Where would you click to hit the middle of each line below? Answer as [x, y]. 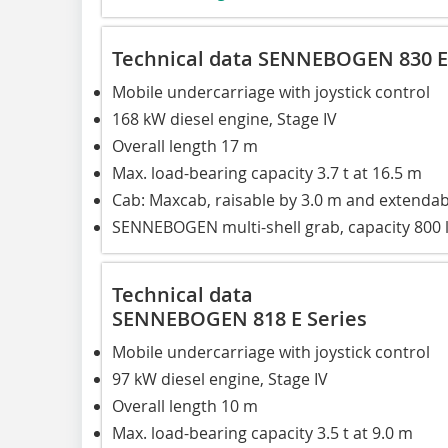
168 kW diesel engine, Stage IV [224, 118]
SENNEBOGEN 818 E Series [239, 318]
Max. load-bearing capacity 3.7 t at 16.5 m [267, 172]
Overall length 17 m [185, 145]
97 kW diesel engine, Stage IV [220, 378]
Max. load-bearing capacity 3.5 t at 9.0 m [262, 432]
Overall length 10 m [185, 405]
